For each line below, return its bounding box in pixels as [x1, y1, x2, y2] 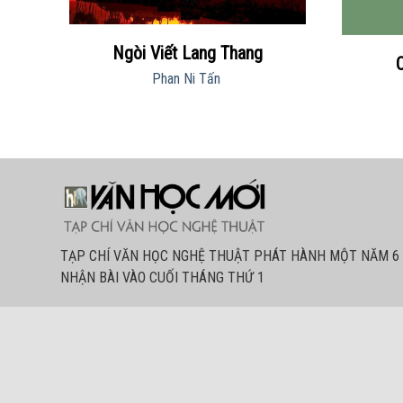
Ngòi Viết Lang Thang [112, 41, 263, 64]
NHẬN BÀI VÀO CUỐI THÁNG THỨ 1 [60, 268, 264, 286]
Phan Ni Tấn [152, 69, 221, 87]
